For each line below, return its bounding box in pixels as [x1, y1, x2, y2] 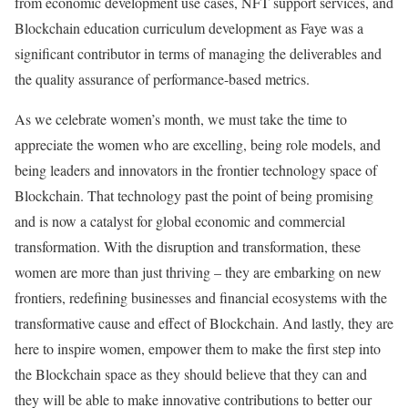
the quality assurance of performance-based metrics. [15, 68, 310, 88]
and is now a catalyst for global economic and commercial [15, 210, 345, 230]
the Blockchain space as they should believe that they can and [15, 363, 367, 383]
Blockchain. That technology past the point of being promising [15, 185, 373, 205]
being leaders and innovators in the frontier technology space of [15, 159, 377, 179]
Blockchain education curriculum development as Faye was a [15, 17, 363, 37]
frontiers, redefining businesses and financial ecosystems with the [15, 287, 387, 307]
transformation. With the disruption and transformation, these [15, 236, 361, 256]
